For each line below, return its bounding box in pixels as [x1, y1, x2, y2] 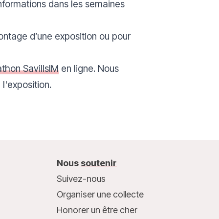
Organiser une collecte [56, 189, 144, 199]
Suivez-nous [56, 174, 106, 184]
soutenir [80, 158, 117, 168]
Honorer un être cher [56, 205, 137, 215]
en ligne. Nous [59, 63, 119, 74]
